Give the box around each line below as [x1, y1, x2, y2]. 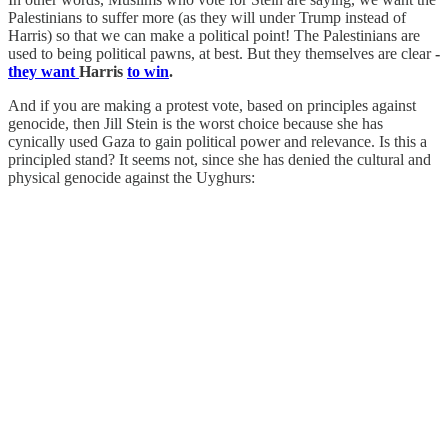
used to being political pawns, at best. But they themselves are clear [8, 45, 435, 63]
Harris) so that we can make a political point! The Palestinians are [8, 27, 420, 45]
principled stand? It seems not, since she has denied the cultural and [8, 151, 431, 169]
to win [127, 63, 169, 81]
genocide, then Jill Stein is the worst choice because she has [8, 115, 383, 133]
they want [8, 63, 79, 81]
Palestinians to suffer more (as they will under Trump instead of [8, 9, 406, 27]
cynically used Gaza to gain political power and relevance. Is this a [8, 133, 427, 151]
